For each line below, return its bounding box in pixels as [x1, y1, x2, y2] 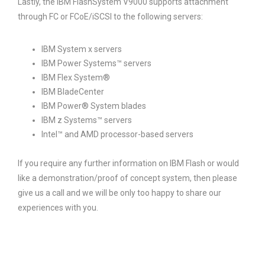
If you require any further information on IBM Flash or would [18, 159, 239, 168]
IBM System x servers [41, 44, 122, 54]
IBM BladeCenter [41, 87, 104, 96]
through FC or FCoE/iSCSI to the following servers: [18, 12, 203, 21]
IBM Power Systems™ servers [41, 59, 151, 68]
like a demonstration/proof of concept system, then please [18, 173, 237, 183]
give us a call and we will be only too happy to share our [18, 188, 221, 198]
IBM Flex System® [41, 73, 110, 82]
